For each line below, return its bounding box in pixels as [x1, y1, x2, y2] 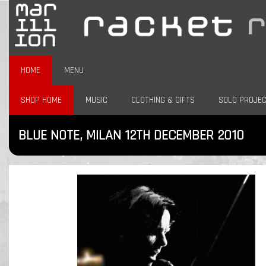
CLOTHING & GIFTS [131, 94, 195, 106]
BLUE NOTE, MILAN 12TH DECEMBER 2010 [18, 126, 244, 144]
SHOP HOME [21, 94, 62, 106]
